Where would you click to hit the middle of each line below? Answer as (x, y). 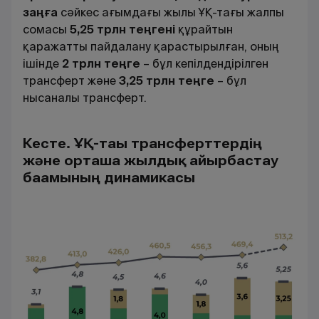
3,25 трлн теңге (167, 80)
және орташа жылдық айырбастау (151, 160)
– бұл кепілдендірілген (204, 63)
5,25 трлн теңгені (122, 29)
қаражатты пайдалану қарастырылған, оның (151, 46)
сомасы (46, 29)
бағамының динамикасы (109, 177)
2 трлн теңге (101, 63)
